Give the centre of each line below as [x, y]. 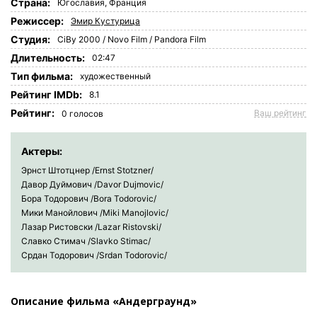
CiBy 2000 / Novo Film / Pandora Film [132, 39]
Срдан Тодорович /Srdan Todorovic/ [94, 255]
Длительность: [48, 58]
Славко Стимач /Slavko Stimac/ [86, 241]
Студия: [30, 39]
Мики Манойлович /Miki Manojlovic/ [95, 212]
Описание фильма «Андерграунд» [104, 301]
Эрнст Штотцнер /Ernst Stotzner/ [87, 170]
